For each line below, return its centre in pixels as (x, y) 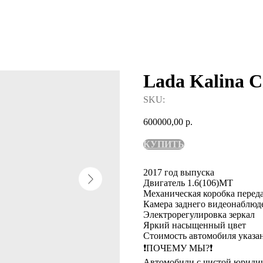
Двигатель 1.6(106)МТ (188, 183)
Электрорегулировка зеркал (199, 214)
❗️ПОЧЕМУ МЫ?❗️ (178, 248)
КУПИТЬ (164, 144)
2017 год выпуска (179, 172)
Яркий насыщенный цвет (195, 225)
